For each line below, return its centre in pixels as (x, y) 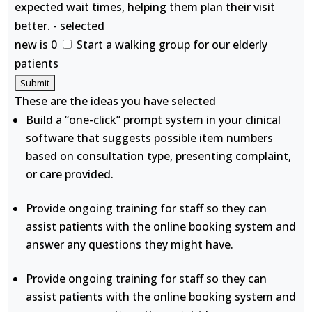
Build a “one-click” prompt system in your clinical (154, 120)
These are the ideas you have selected (116, 101)
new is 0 (38, 45)
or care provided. (70, 174)
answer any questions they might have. (130, 244)
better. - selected (60, 26)
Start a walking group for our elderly (171, 45)
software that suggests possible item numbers (150, 138)
